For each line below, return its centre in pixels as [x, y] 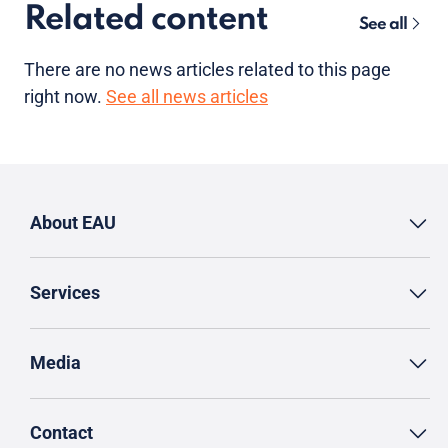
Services [65, 292]
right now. [65, 96]
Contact [61, 433]
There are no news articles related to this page [207, 69]
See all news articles [187, 96]
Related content [146, 20]
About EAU [73, 222]
